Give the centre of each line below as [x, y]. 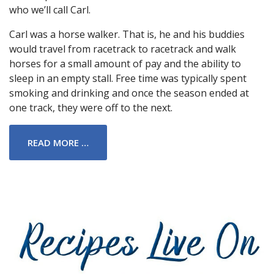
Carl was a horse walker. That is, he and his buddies [127, 34]
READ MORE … [58, 142]
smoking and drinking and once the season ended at [129, 93]
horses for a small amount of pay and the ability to [125, 63]
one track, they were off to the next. [91, 107]
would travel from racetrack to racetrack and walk [123, 49]
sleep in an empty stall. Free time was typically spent [128, 78]
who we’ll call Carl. [50, 9]
